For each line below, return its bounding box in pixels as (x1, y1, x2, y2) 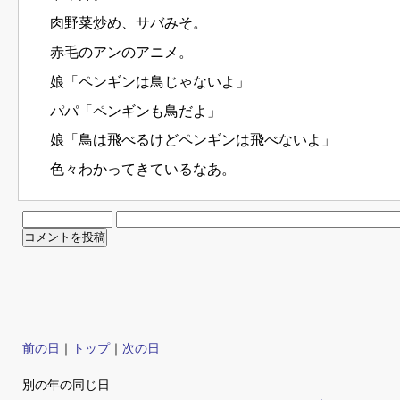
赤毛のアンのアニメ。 (36, 45, 194, 61)
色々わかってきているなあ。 (36, 162, 237, 178)
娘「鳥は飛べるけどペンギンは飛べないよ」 (36, 132, 337, 148)
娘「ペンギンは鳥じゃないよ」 (36, 73, 251, 89)
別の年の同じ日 (22, 378, 110, 393)
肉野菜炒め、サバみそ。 (36, 15, 208, 31)
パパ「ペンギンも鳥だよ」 (36, 103, 222, 119)
